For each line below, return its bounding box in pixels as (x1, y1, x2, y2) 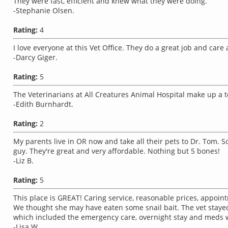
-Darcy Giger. (13, 52, 58, 62)
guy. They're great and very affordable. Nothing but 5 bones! (13, 146, 220, 156)
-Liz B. (13, 155, 34, 165)
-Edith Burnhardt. (13, 99, 73, 109)
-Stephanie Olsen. (13, 5, 74, 15)
